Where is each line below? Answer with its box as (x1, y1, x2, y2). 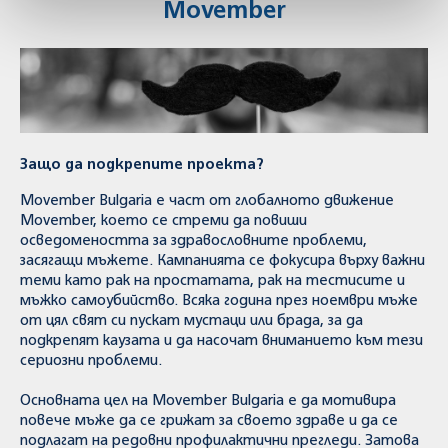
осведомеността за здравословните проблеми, (20, 234, 367, 248)
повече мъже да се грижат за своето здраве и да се (20, 414, 398, 428)
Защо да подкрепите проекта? (20, 158, 264, 172)
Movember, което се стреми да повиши (20, 214, 307, 228)
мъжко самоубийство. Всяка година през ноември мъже (20, 294, 418, 308)
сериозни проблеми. (20, 354, 166, 368)
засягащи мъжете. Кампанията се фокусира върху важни (20, 254, 425, 268)
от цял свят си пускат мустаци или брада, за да (20, 314, 363, 328)
